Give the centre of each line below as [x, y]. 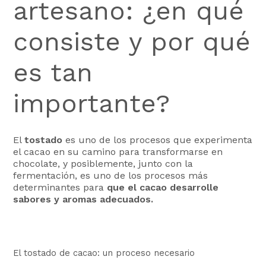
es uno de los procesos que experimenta [158, 140]
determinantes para [60, 188]
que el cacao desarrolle [163, 188]
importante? [92, 103]
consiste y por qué [132, 41]
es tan [53, 72]
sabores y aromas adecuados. [83, 199]
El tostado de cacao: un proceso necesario [104, 253]
